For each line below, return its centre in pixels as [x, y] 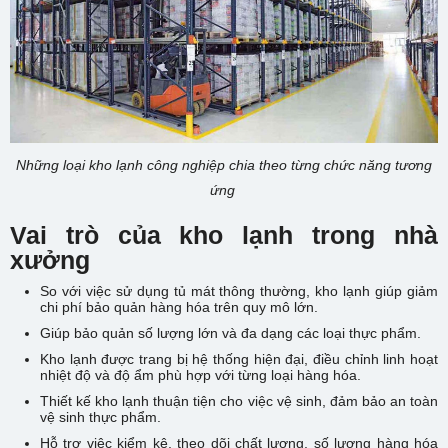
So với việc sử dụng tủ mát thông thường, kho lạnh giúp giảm [239, 290]
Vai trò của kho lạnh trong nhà [224, 234]
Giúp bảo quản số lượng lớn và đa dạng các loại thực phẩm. [230, 332]
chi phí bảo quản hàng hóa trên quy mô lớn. [179, 306]
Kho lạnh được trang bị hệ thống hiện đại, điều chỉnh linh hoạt [239, 358]
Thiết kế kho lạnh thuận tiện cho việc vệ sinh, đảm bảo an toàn [239, 400]
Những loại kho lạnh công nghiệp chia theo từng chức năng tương [224, 164]
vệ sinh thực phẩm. [100, 416]
